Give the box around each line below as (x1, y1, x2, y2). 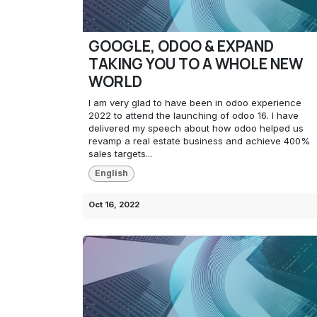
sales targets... (88, 148, 152, 160)
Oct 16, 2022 (88, 199, 139, 209)
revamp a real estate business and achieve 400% (88, 135, 310, 147)
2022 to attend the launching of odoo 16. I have (88, 110, 299, 122)
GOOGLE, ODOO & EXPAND (88, 36, 274, 57)
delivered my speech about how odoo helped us (88, 122, 304, 134)
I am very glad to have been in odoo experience (88, 97, 301, 109)
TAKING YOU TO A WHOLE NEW (88, 54, 303, 74)
